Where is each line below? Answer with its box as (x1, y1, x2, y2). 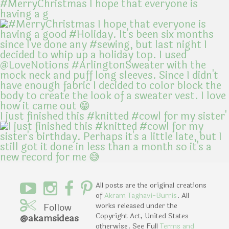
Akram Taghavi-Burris (104, 190, 177, 201)
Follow (43, 200, 72, 215)
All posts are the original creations (96, 179, 207, 191)
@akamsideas (20, 211, 79, 225)
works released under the (96, 200, 177, 211)
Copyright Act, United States (96, 210, 189, 221)
